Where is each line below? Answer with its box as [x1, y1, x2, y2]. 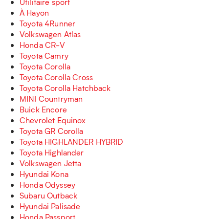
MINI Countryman [20, 93, 83, 104]
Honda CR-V [20, 40, 66, 50]
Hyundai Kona [20, 169, 68, 179]
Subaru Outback [20, 190, 78, 200]
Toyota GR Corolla [20, 126, 84, 136]
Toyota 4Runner [20, 18, 76, 28]
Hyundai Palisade [20, 201, 81, 211]
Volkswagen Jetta [20, 158, 82, 168]
